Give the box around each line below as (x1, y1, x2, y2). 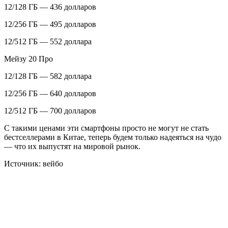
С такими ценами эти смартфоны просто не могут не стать (4, 123, 209, 132)
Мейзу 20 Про (4, 54, 53, 63)
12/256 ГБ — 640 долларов (4, 89, 96, 98)
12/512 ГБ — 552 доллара (4, 37, 92, 46)
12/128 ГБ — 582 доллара (4, 71, 92, 80)
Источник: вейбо (4, 159, 63, 168)
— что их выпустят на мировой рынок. (4, 141, 140, 151)
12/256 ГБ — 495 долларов (4, 19, 96, 28)
